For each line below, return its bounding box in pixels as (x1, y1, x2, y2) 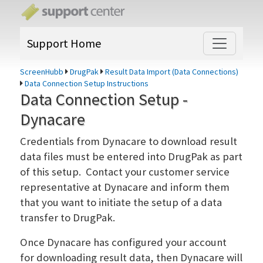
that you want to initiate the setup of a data (20, 195, 222, 210)
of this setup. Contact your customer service (20, 165, 230, 179)
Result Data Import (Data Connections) (105, 66, 239, 77)
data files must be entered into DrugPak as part (20, 150, 243, 164)
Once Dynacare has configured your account (20, 235, 227, 249)
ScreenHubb (20, 66, 66, 77)
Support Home (27, 36, 102, 51)
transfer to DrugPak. (20, 211, 116, 225)
